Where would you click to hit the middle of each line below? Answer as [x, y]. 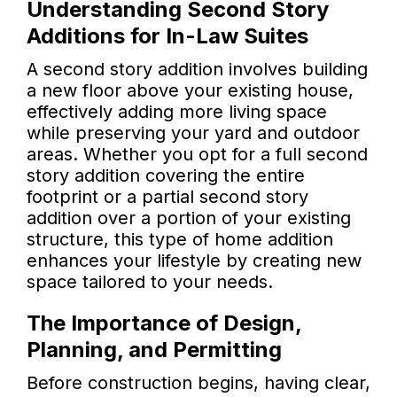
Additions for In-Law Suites [167, 36]
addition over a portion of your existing [189, 218]
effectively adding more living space [177, 112]
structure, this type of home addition [180, 240]
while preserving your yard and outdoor [193, 133]
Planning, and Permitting [154, 350]
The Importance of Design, [164, 323]
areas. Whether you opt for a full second [197, 155]
